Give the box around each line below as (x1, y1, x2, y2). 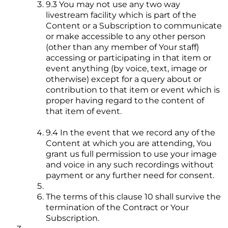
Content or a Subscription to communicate (46, 21, 222, 31)
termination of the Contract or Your (46, 203, 189, 213)
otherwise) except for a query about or (46, 74, 202, 84)
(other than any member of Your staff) (46, 42, 199, 52)
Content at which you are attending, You (46, 138, 212, 149)
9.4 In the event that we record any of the (46, 128, 215, 138)
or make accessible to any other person (46, 32, 206, 42)
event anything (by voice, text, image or (46, 64, 207, 74)
